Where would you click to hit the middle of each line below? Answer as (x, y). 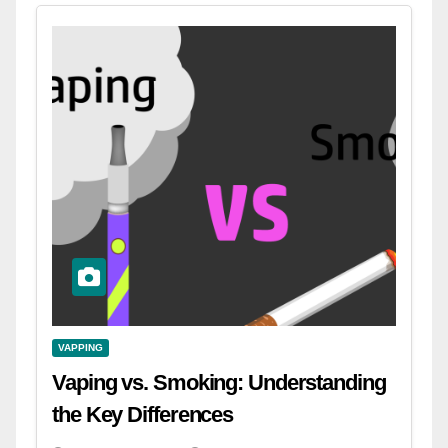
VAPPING (80, 347)
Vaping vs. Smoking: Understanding (219, 382)
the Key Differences (143, 414)
